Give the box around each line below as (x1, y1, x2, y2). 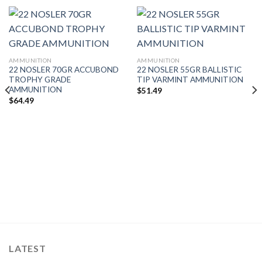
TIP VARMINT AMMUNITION (136, 75, 243, 85)
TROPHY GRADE (8, 75, 71, 85)
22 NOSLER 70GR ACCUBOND (8, 65, 119, 75)
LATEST (9, 243, 46, 254)
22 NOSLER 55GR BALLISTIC (136, 65, 242, 75)
